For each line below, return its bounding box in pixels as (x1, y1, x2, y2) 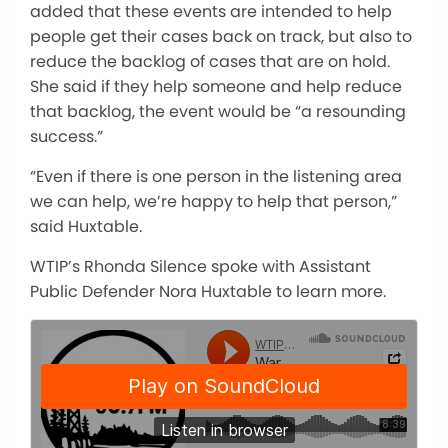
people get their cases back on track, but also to (30, 25, 412, 49)
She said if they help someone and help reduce (30, 75, 402, 99)
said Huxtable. (30, 215, 142, 239)
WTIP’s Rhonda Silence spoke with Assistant (30, 255, 371, 279)
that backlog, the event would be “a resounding (30, 100, 406, 124)
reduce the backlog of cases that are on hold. (30, 50, 390, 74)
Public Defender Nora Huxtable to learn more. (30, 280, 386, 304)
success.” (30, 125, 103, 149)
